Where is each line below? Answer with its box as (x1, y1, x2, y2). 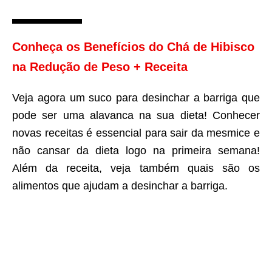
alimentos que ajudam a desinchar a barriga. (12, 180, 228, 192)
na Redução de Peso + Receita (12, 60, 188, 74)
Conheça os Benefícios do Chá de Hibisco (12, 40, 254, 54)
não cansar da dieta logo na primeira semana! (12, 144, 260, 157)
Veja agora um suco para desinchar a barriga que (12, 92, 260, 104)
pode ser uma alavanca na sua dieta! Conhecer (12, 109, 260, 122)
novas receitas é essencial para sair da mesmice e (12, 127, 260, 140)
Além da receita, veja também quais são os (12, 162, 260, 175)
